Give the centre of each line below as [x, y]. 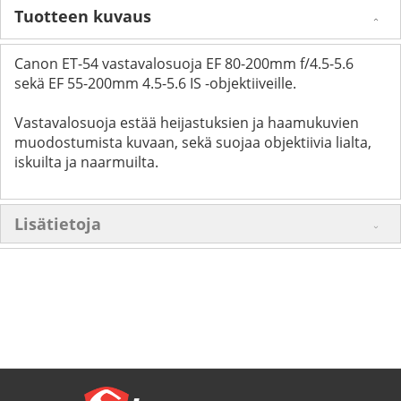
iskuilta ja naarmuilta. [86, 162]
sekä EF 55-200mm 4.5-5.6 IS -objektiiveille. [155, 83]
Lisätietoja [58, 223]
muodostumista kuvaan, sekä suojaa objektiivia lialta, [193, 142]
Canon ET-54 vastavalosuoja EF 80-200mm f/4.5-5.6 [184, 63]
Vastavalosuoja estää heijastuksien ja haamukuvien [187, 122]
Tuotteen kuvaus [83, 16]
